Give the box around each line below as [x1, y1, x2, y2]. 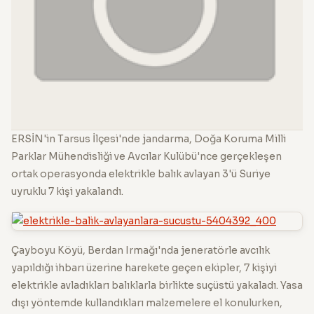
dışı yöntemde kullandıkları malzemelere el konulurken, [11, 296, 282, 309]
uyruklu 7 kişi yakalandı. [11, 184, 123, 198]
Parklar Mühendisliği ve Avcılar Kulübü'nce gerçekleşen [11, 149, 282, 163]
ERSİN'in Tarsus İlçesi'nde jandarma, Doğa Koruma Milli [11, 132, 286, 145]
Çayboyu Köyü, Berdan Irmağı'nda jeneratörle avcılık [11, 243, 270, 257]
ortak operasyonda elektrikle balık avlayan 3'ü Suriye [11, 167, 271, 180]
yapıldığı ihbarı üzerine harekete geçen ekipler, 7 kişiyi [11, 261, 277, 274]
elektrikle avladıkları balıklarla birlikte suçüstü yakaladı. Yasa [11, 278, 303, 292]
